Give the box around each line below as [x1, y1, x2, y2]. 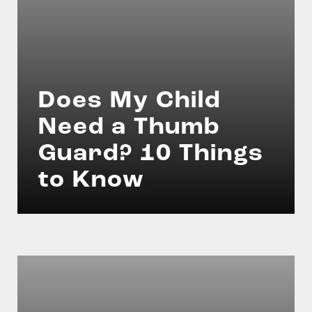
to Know [38, 169, 145, 193]
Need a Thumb [38, 116, 220, 140]
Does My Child [38, 89, 221, 114]
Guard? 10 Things [38, 142, 264, 166]
